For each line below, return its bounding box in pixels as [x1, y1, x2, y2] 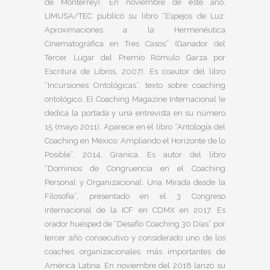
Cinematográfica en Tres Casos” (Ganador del [45, 39, 225, 48]
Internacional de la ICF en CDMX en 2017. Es [45, 206, 225, 215]
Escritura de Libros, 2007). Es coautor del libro [45, 67, 225, 76]
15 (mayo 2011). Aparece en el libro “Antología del [45, 122, 225, 131]
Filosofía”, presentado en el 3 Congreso [45, 192, 225, 201]
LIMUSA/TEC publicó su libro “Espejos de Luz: [45, 11, 225, 20]
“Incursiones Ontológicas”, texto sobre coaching [45, 81, 225, 90]
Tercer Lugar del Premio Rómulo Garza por [45, 53, 225, 62]
